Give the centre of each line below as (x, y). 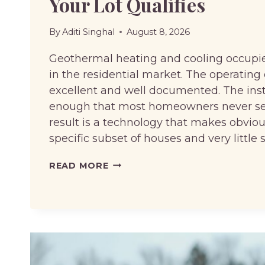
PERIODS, (132, 212)
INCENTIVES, (138, 228)
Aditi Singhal (89, 32)
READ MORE (79, 165)
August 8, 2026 (159, 32)
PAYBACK (131, 196)
